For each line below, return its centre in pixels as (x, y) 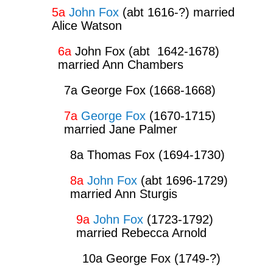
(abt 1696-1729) (182, 180)
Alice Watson (87, 25)
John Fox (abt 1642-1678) (145, 51)
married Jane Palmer (120, 129)
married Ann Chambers (120, 64)
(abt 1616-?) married (176, 12)
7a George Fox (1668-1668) (140, 90)
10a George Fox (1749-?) (151, 258)
